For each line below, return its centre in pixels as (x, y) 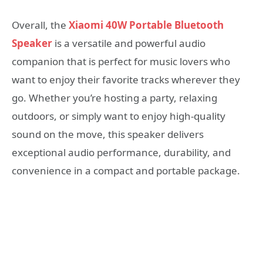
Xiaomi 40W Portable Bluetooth (146, 25)
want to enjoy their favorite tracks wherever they (126, 79)
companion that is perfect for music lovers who (121, 61)
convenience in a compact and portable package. (126, 170)
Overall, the (40, 25)
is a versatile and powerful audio (129, 43)
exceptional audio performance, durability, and (121, 152)
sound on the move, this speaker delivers (108, 134)
